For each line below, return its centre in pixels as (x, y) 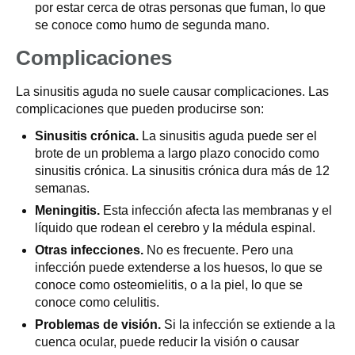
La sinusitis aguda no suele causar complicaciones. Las (172, 92)
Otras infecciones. (89, 250)
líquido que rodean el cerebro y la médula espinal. (175, 228)
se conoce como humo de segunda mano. (152, 25)
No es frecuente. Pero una (218, 250)
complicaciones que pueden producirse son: (140, 109)
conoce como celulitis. (97, 302)
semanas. (62, 188)
